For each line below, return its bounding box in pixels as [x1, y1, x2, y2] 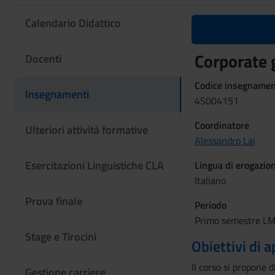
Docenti [25, 50, 61, 67]
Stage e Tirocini [25, 228, 96, 245]
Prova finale [25, 193, 82, 209]
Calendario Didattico [25, 15, 121, 31]
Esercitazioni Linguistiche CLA [25, 157, 164, 174]
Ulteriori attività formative [25, 122, 148, 138]
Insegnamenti [25, 86, 89, 103]
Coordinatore [194, 118, 249, 133]
